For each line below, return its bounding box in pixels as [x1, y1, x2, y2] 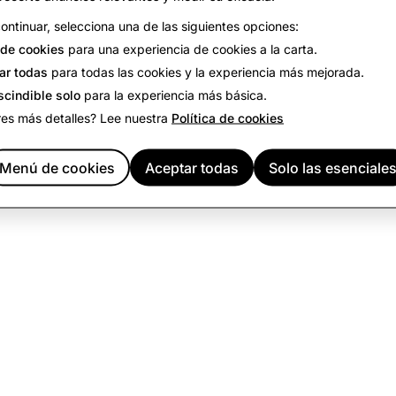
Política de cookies [171, 110, 284, 126]
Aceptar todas [145, 158, 239, 177]
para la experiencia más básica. [80, 87, 267, 103]
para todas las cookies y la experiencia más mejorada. [48, 64, 364, 80]
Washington [290, 14, 387, 36]
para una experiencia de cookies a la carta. [65, 41, 317, 57]
